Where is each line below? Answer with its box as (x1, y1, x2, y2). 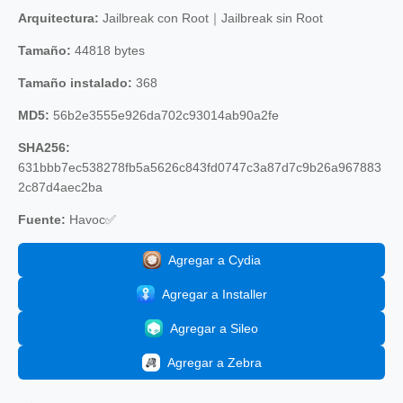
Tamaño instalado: (18, 75, 132, 90)
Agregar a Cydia (167, 252, 261, 267)
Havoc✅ (66, 211, 116, 227)
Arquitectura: (18, 10, 99, 25)
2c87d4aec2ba (18, 179, 103, 194)
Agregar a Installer (161, 286, 267, 301)
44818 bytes (71, 42, 145, 58)
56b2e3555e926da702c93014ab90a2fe (49, 107, 279, 122)
